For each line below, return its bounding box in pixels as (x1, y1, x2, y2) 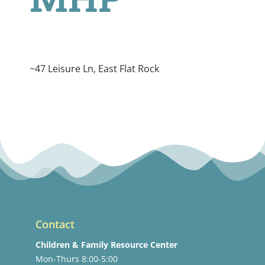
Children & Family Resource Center (35, 239, 177, 251)
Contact (35, 217, 75, 232)
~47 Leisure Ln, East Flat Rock (30, 62, 159, 76)
